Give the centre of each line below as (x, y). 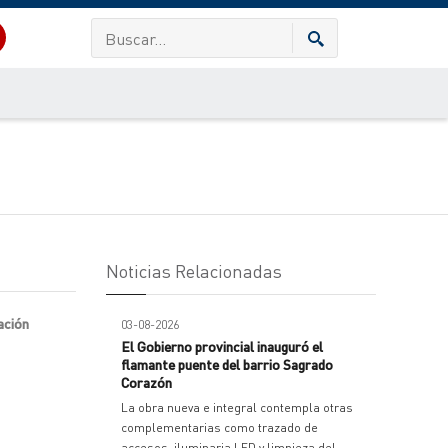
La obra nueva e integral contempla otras (237, 407)
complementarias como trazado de (219, 427)
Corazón (146, 382)
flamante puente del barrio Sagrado (227, 364)
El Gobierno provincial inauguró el (222, 346)
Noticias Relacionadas (194, 270)
